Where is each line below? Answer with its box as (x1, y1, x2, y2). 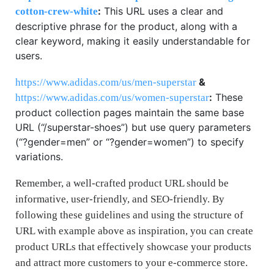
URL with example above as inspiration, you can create (15, 224, 253, 237)
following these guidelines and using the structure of (15, 209, 243, 221)
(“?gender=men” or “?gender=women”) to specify (15, 135, 244, 148)
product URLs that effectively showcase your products (15, 240, 251, 253)
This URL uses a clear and (101, 4, 223, 17)
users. (15, 49, 42, 62)
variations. (15, 150, 63, 163)
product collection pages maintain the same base (15, 106, 244, 119)
